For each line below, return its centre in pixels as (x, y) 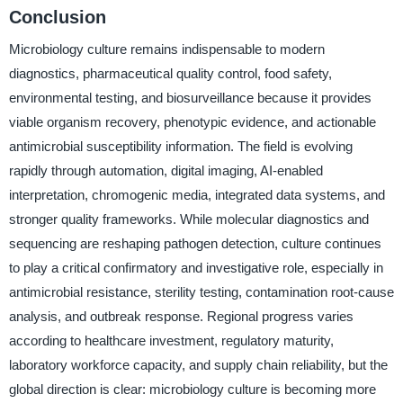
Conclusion (57, 17)
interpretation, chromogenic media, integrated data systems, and (197, 195)
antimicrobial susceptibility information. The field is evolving (180, 147)
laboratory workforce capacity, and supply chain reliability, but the (198, 365)
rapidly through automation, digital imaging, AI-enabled (166, 171)
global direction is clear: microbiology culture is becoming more (192, 390)
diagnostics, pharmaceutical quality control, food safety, (170, 74)
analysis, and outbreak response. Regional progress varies (181, 317)
